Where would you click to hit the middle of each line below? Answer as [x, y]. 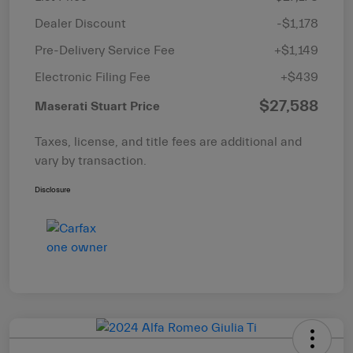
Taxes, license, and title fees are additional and [168, 142]
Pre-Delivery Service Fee [105, 51]
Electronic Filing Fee [93, 78]
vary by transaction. [91, 161]
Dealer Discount [80, 24]
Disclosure [52, 190]
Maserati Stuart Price [97, 107]
